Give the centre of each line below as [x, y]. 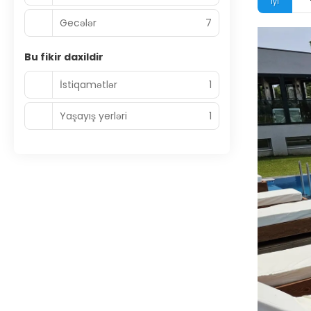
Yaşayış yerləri [93, 116]
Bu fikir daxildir [64, 57]
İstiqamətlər [89, 84]
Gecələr [78, 23]
